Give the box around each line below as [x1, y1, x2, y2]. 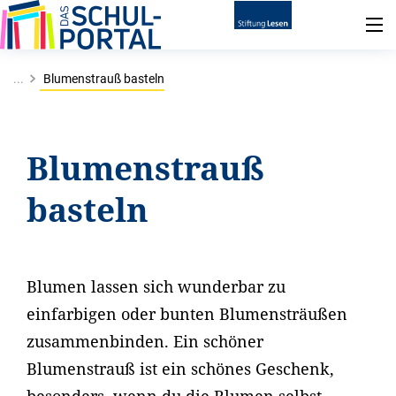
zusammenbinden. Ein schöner [27, 331, 263, 352]
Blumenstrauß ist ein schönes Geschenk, [27, 358, 334, 379]
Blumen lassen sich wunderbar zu [27, 276, 286, 297]
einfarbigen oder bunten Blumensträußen [27, 303, 347, 324]
